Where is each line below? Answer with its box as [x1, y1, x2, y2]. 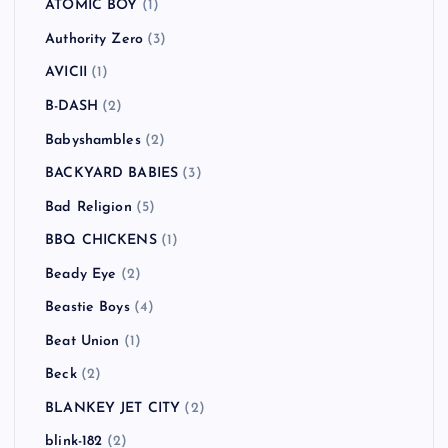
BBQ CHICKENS [45, 233, 157, 249]
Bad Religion [45, 199, 132, 215]
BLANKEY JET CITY [45, 400, 181, 416]
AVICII [45, 65, 87, 81]
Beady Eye [45, 266, 117, 282]
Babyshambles [45, 132, 141, 148]
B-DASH [45, 98, 98, 114]
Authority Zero [45, 31, 144, 47]
